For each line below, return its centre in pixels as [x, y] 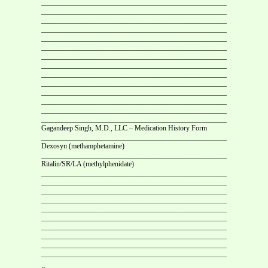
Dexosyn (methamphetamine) [83, 146]
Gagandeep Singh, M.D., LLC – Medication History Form [124, 128]
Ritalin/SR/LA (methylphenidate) [88, 164]
